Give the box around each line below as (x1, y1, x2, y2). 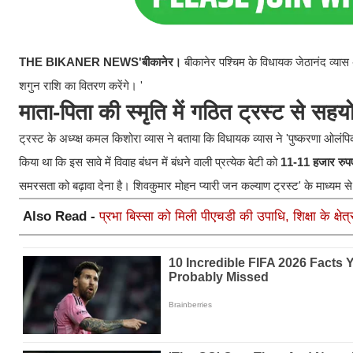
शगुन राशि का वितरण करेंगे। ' (19, 79, 143, 93)
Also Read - (23, 209, 99, 225)
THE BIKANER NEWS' (19, 55, 142, 69)
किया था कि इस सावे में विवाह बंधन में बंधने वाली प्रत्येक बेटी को (19, 155, 281, 169)
